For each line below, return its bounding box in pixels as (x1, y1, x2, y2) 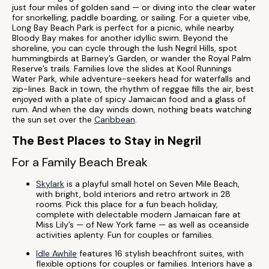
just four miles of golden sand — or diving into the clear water (12, 2, 256, 13)
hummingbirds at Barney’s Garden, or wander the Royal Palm (12, 53, 251, 64)
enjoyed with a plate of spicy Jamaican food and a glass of (12, 94, 246, 104)
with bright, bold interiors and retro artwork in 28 (36, 189, 231, 199)
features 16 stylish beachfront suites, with (77, 248, 244, 259)
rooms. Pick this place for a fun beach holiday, (36, 199, 218, 210)
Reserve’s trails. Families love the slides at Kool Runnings (12, 63, 232, 74)
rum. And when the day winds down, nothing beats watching (12, 104, 252, 115)
